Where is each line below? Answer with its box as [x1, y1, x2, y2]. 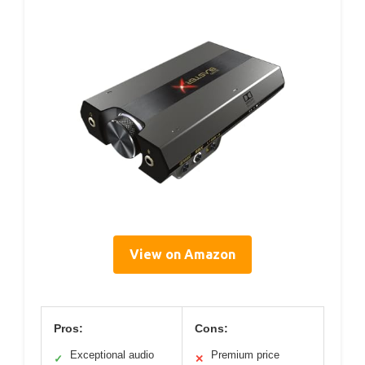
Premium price [211, 349, 279, 362]
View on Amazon [130, 247, 235, 262]
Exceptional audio [70, 349, 154, 362]
